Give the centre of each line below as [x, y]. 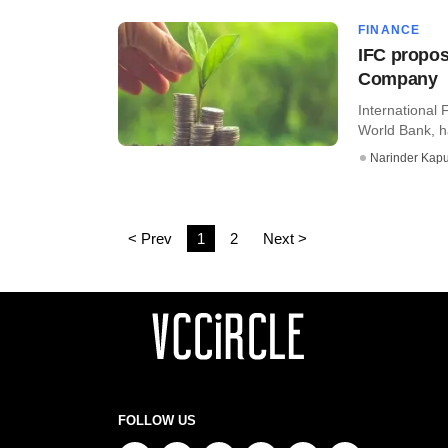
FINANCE [389, 29]
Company [398, 78]
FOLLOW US [157, 420]
